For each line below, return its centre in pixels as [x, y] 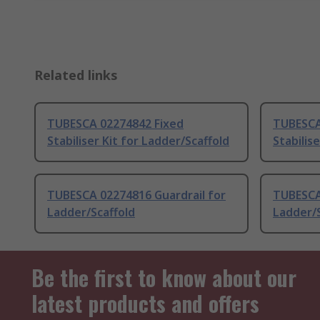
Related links [76, 75]
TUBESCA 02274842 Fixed [115, 124]
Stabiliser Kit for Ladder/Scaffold [138, 141]
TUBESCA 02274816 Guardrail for [136, 195]
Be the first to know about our [164, 278]
